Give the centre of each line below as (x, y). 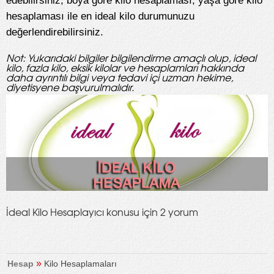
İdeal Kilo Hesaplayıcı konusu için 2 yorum (102, 212)
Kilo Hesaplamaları (80, 264)
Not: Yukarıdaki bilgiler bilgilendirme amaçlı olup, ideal (131, 57)
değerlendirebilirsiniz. (55, 32)
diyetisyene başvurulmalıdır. (70, 87)
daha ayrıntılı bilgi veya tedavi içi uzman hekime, (120, 77)
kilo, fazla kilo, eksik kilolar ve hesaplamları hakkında (125, 67)
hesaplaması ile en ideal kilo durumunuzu (100, 16)
